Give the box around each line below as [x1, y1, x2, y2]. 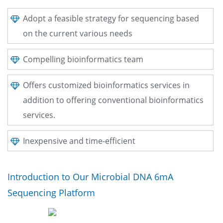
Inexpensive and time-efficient [23, 135, 135, 146]
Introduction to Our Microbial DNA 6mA [7, 170, 173, 183]
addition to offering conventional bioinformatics [23, 94, 204, 106]
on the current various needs [23, 27, 132, 39]
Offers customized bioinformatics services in [23, 79, 190, 91]
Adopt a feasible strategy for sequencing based [23, 12, 199, 24]
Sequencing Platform [7, 186, 95, 199]
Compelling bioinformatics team [23, 53, 143, 65]
